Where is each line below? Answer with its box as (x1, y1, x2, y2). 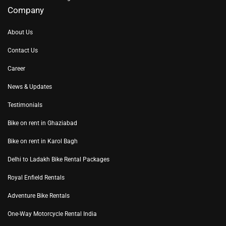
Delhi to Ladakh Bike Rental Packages (8, 155, 109, 163)
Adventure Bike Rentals (8, 192, 70, 199)
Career (8, 65, 25, 72)
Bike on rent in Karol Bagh (8, 137, 78, 145)
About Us (8, 28, 33, 36)
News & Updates (8, 83, 52, 90)
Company (8, 5, 44, 15)
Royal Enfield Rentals (8, 174, 65, 181)
